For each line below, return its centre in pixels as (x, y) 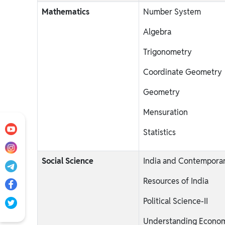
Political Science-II (176, 201)
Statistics (159, 132)
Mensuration (165, 112)
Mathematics (66, 12)
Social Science (68, 161)
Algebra (157, 32)
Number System (172, 12)
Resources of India (176, 181)
